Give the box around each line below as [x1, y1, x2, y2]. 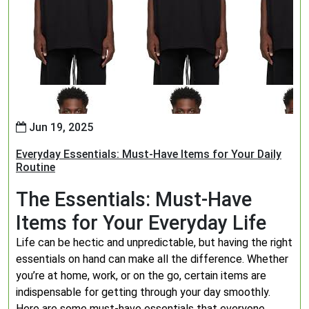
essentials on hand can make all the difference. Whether [16, 252, 288, 266]
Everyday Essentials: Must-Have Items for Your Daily [16, 148, 281, 161]
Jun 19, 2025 [26, 121, 93, 134]
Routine [16, 161, 55, 174]
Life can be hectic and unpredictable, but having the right [16, 236, 292, 249]
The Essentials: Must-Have [16, 188, 252, 211]
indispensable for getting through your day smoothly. [16, 286, 270, 299]
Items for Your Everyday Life [16, 211, 266, 235]
